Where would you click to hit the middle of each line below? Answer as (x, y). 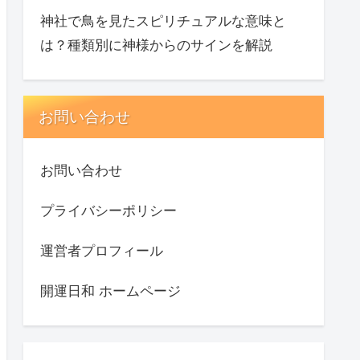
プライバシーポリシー (108, 211)
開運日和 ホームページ (110, 292)
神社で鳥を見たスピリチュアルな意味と (163, 21)
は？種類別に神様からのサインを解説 (156, 45)
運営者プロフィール (102, 252)
